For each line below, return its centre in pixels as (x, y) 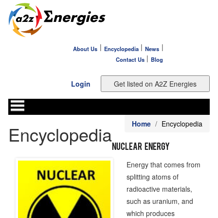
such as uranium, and (160, 201)
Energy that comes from (163, 165)
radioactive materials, (159, 189)
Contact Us (130, 60)
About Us (85, 48)
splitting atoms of (152, 177)
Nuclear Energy (141, 148)
